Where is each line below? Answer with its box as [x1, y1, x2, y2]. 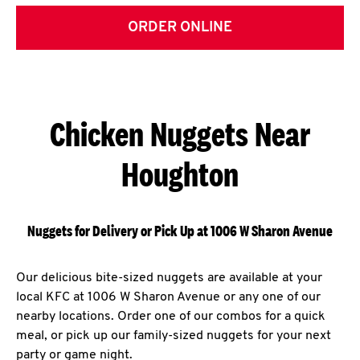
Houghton [121, 154, 239, 194]
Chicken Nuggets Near [50, 114, 310, 153]
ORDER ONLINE [128, 20, 232, 35]
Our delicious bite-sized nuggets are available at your [16, 272, 322, 284]
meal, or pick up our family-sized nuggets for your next [16, 329, 331, 342]
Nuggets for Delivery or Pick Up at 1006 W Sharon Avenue [27, 222, 333, 240]
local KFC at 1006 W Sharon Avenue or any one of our [16, 291, 321, 304]
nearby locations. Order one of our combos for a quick [16, 310, 325, 323]
